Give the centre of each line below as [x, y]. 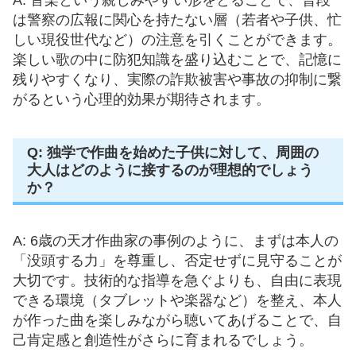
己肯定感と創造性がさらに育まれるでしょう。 [163, 340]
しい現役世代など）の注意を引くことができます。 [177, 39]
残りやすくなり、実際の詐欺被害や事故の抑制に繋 [177, 79]
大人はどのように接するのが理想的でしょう [170, 170]
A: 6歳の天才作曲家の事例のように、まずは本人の [176, 240]
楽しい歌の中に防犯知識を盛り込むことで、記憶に [177, 59]
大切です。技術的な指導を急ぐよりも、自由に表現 [177, 280]
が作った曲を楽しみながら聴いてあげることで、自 [177, 320]
